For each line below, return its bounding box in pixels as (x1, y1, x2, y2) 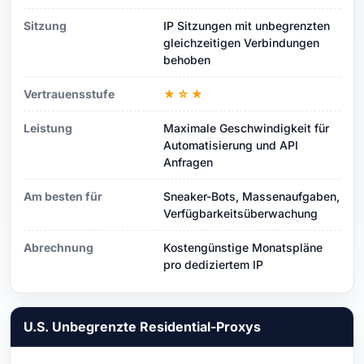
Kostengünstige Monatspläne (163, 240, 323, 254)
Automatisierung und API (163, 137, 298, 152)
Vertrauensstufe (24, 86, 115, 101)
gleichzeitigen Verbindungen (163, 35, 319, 50)
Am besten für (24, 188, 102, 203)
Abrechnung (24, 240, 93, 254)
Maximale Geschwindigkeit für (163, 120, 329, 135)
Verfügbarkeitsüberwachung (163, 206, 318, 220)
